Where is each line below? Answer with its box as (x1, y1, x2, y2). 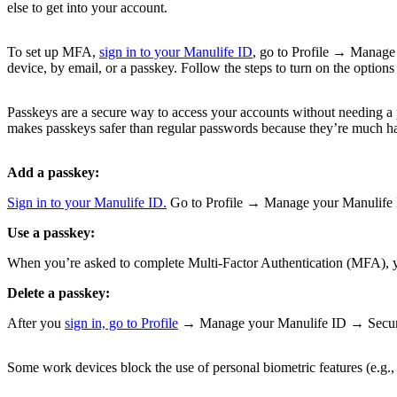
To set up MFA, (7, 44, 99, 60)
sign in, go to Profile (65, 315, 178, 331)
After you (7, 315, 65, 331)
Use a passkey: (7, 225, 95, 241)
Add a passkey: (7, 165, 99, 181)
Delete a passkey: (7, 285, 110, 301)
